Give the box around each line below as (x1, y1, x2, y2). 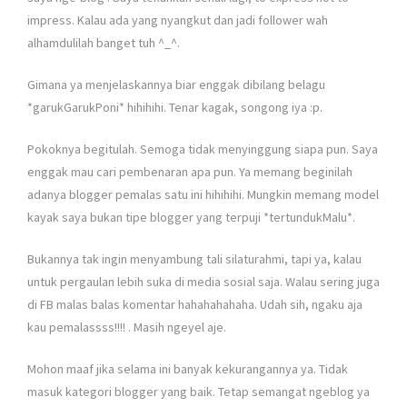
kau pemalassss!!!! (27, 318, 128, 335)
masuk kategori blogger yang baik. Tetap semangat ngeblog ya (27, 382, 370, 400)
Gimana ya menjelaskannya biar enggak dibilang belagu (27, 75, 325, 93)
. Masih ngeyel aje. (128, 318, 226, 335)
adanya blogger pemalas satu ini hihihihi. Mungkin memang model (27, 185, 379, 203)
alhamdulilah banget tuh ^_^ (27, 34, 177, 51)
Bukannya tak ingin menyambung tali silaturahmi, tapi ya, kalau (27, 250, 362, 267)
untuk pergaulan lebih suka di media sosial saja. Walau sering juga (27, 273, 380, 290)
